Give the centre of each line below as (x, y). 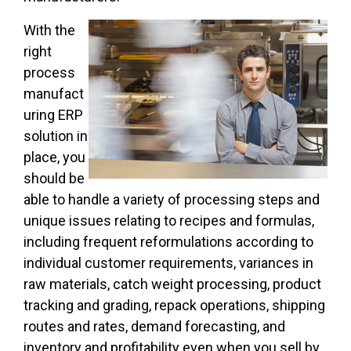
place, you (54, 157)
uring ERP (53, 115)
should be (54, 179)
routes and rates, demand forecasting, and (154, 327)
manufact (54, 94)
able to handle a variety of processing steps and (172, 200)
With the (49, 31)
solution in (56, 136)
